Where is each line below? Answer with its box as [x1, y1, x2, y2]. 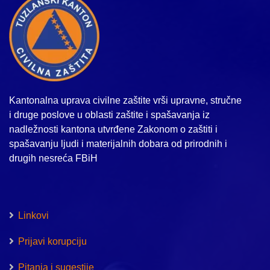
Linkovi [18, 210, 49, 221]
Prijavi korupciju [18, 236, 87, 246]
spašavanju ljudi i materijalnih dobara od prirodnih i [9, 139, 227, 149]
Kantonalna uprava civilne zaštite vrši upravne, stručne [9, 95, 242, 105]
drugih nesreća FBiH [9, 153, 98, 163]
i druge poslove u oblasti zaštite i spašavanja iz [9, 110, 210, 120]
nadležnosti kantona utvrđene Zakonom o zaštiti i [9, 124, 218, 134]
